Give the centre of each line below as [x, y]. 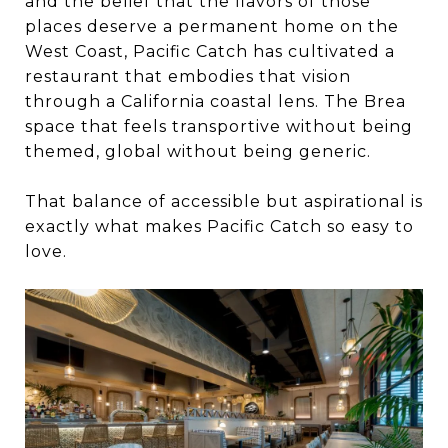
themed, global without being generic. [198, 152]
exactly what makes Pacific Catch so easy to [219, 227]
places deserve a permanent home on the [212, 27]
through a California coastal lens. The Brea [215, 102]
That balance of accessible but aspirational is [224, 202]
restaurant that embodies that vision [188, 77]
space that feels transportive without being [219, 127]
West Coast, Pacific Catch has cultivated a [210, 52]
